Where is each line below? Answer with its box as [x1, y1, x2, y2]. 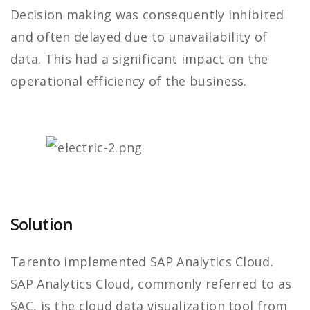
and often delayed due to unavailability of [10, 28, 268, 46]
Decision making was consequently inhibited [10, 6, 284, 24]
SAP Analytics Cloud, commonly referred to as [10, 275, 292, 293]
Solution [10, 212, 73, 236]
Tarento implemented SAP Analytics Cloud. [10, 253, 273, 271]
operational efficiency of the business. [10, 73, 247, 90]
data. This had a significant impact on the [10, 51, 268, 68]
